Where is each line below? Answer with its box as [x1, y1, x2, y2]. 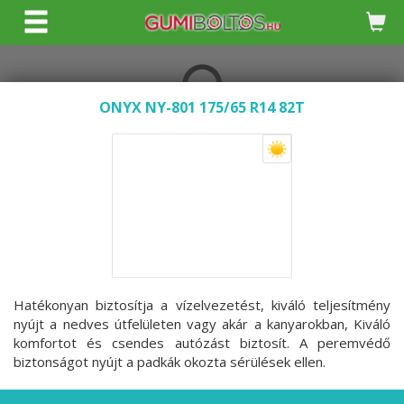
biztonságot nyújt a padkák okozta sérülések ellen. [14, 353, 329, 371]
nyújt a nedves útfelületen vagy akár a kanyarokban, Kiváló [14, 315, 390, 333]
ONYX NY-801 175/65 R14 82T [99, 97, 305, 117]
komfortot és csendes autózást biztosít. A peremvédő [14, 334, 390, 352]
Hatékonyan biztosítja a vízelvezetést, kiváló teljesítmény [14, 296, 390, 314]
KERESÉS [187, 20, 240, 37]
